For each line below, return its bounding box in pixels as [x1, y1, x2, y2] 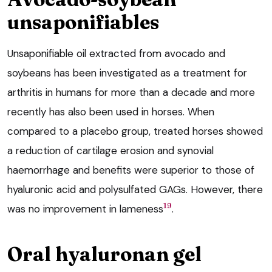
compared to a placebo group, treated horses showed [7, 124, 263, 138]
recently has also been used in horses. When [7, 104, 214, 118]
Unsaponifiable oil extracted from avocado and [7, 46, 225, 60]
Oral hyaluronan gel [7, 242, 202, 266]
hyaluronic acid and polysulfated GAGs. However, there [7, 182, 263, 196]
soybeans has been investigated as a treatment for [7, 66, 247, 80]
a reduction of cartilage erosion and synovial [7, 143, 214, 157]
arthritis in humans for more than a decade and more [7, 85, 255, 99]
